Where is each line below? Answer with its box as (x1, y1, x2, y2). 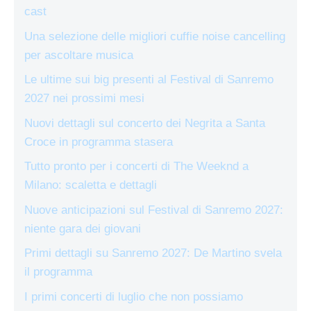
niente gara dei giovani (24, 221, 141, 235)
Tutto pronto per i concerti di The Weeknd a (24, 160, 249, 174)
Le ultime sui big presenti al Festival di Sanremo (24, 73, 274, 87)
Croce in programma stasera (24, 135, 173, 149)
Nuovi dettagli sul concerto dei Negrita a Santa (24, 116, 265, 130)
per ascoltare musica (24, 48, 133, 62)
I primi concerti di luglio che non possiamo (24, 289, 243, 303)
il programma (24, 265, 92, 279)
